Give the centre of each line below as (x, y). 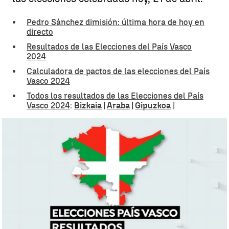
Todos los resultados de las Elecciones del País (115, 96)
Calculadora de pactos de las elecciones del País (118, 71)
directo (40, 32)
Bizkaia (88, 106)
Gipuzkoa (153, 106)
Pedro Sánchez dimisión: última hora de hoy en (116, 22)
